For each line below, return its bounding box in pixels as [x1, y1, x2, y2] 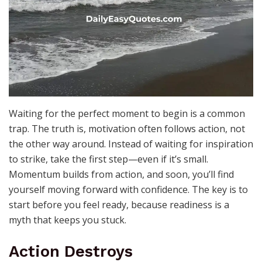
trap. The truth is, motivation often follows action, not [9, 122, 245, 136]
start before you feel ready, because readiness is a [9, 198, 229, 212]
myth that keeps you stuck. [9, 213, 126, 227]
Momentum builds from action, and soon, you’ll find [9, 168, 234, 181]
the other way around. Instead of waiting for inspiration [9, 137, 253, 151]
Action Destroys [9, 242, 133, 261]
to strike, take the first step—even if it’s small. [9, 153, 208, 166]
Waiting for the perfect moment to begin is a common [9, 107, 245, 120]
